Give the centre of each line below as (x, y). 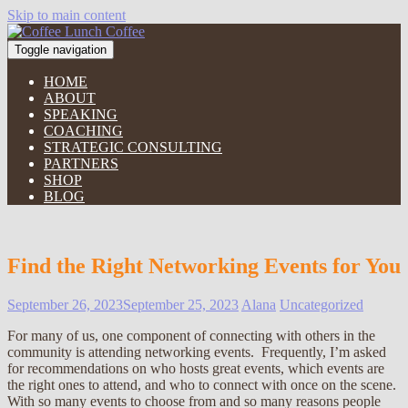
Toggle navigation (61, 50)
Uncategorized (321, 304)
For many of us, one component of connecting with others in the (191, 335)
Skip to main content (66, 15)
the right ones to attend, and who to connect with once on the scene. (204, 384)
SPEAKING (81, 114)
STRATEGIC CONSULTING (133, 147)
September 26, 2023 (65, 304)
